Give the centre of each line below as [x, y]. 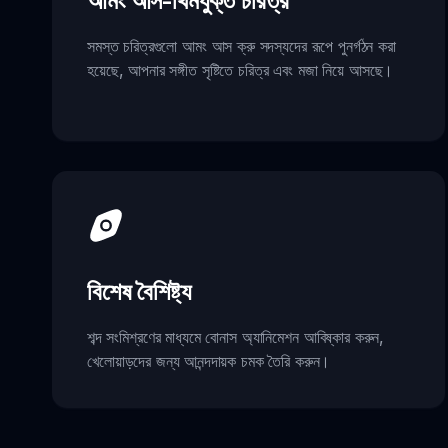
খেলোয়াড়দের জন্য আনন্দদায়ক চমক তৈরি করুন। [209, 360]
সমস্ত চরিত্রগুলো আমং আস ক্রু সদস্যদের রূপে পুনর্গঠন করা [241, 46]
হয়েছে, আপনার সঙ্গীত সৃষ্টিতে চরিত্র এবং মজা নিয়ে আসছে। [240, 70]
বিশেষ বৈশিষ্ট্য [139, 290]
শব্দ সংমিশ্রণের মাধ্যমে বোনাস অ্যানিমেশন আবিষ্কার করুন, [236, 336]
